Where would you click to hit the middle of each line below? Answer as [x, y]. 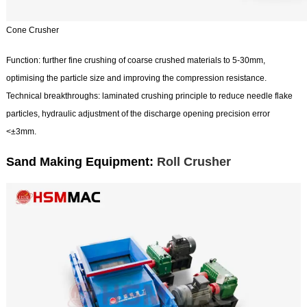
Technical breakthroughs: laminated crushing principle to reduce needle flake [149, 96]
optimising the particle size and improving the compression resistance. [136, 78]
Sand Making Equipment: [81, 162]
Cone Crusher [32, 30]
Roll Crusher [194, 162]
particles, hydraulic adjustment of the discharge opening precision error [138, 114]
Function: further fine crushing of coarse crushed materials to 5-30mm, [135, 61]
